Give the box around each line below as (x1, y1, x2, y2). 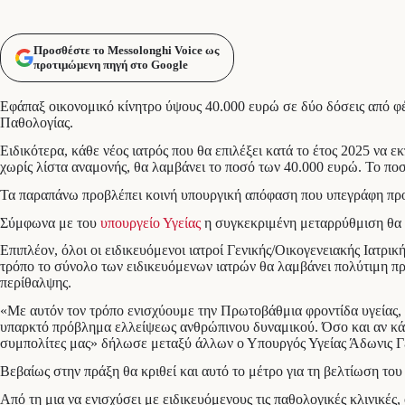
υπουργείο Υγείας (97, 214, 201, 231)
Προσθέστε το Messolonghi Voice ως (33, 43, 219, 58)
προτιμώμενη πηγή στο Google (33, 58, 188, 72)
